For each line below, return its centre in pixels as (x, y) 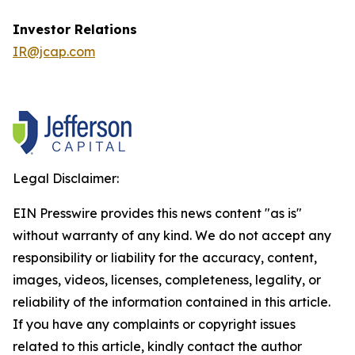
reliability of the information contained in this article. (172, 302)
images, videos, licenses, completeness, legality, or (167, 280)
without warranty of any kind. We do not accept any (172, 235)
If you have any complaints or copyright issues (154, 324)
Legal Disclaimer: (66, 178)
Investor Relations (75, 29)
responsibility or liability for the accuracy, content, (165, 258)
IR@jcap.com (54, 52)
